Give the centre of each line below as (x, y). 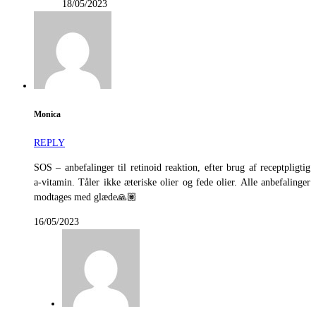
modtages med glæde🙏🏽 (85, 197)
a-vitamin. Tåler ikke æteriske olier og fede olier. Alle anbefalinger (172, 183)
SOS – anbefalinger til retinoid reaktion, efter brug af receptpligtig (172, 168)
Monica (47, 114)
